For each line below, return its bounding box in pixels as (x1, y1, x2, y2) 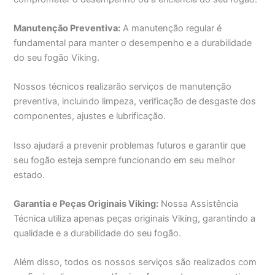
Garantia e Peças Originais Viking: (14, 198, 159, 209)
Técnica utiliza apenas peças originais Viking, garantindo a (14, 212, 256, 224)
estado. (14, 169, 45, 180)
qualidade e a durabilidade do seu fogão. (14, 227, 182, 239)
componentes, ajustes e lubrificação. (14, 110, 166, 122)
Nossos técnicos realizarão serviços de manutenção (14, 81, 232, 93)
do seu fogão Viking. (14, 52, 100, 63)
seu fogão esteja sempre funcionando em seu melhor (14, 154, 236, 166)
